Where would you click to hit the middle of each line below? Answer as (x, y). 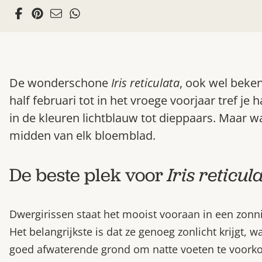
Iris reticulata (145, 83)
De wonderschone (60, 83)
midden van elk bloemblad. (82, 135)
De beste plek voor (88, 175)
